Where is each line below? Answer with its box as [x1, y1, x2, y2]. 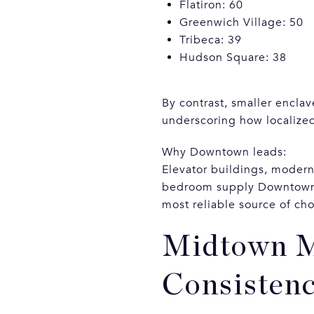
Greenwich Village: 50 [179, 15, 303, 29]
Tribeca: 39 [179, 32, 242, 47]
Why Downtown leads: [162, 144, 287, 159]
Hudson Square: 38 [179, 50, 287, 64]
